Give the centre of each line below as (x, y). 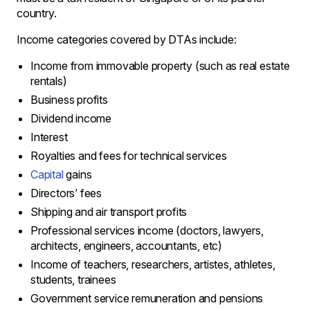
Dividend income (71, 118)
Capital (47, 174)
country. (37, 13)
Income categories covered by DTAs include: (127, 39)
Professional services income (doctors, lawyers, (147, 230)
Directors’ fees (66, 193)
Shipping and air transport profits (109, 211)
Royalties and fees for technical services (129, 155)
